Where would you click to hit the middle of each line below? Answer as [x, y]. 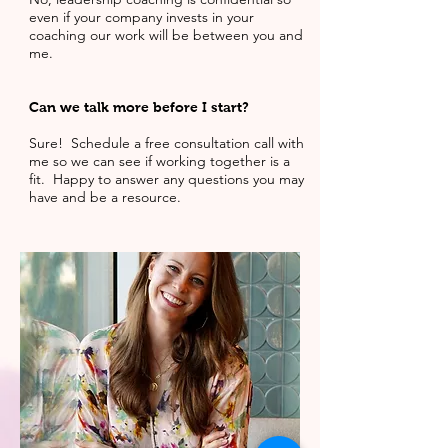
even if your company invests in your [141, 17]
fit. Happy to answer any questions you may [166, 179]
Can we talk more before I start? [139, 107]
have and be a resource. [107, 197]
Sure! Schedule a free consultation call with [166, 143]
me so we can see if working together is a [159, 161]
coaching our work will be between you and [166, 35]
